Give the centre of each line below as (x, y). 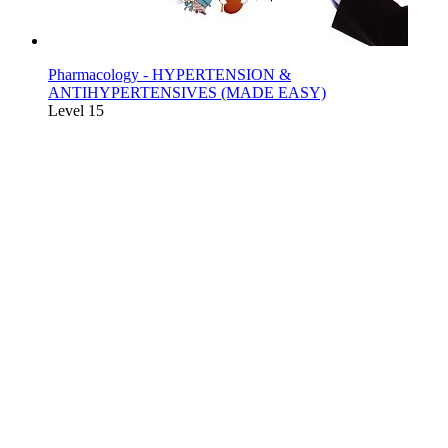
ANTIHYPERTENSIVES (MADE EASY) (187, 93)
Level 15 (76, 111)
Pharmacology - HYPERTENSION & (169, 75)
